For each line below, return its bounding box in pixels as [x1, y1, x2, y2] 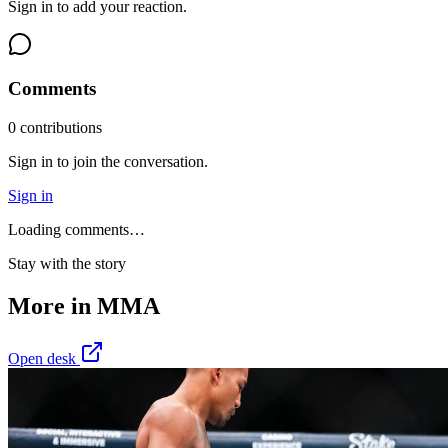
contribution [16, 119, 96, 137]
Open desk [8, 349, 80, 367]
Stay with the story [8, 255, 126, 273]
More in [8, 293, 97, 320]
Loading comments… [8, 221, 145, 239]
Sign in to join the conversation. [8, 153, 208, 171]
